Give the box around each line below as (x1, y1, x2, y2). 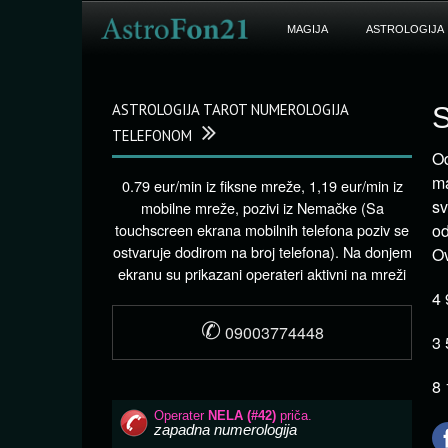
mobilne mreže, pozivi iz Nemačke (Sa (140, 197, 384, 218)
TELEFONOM (112, 126, 192, 145)
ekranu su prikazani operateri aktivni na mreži (118, 263, 406, 284)
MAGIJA (286, 23, 328, 35)
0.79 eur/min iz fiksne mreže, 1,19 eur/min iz (121, 175, 403, 196)
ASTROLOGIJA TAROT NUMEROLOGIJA (112, 100, 348, 119)
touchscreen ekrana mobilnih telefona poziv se (115, 219, 409, 240)
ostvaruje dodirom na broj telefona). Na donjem (112, 241, 412, 262)
